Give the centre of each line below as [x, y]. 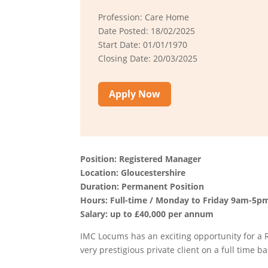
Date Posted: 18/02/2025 [147, 31]
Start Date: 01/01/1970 [143, 45]
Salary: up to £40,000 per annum [147, 214]
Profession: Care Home [144, 17]
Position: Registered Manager [141, 159]
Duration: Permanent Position [142, 187]
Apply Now [135, 94]
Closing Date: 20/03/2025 [148, 58]
